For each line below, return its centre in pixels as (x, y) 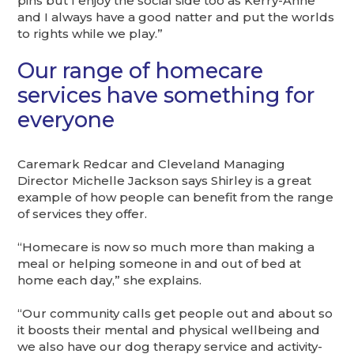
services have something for (166, 96)
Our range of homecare (141, 71)
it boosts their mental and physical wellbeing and (169, 330)
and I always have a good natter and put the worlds (176, 17)
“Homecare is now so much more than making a (166, 247)
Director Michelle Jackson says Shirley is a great (165, 180)
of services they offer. (83, 213)
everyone (66, 120)
